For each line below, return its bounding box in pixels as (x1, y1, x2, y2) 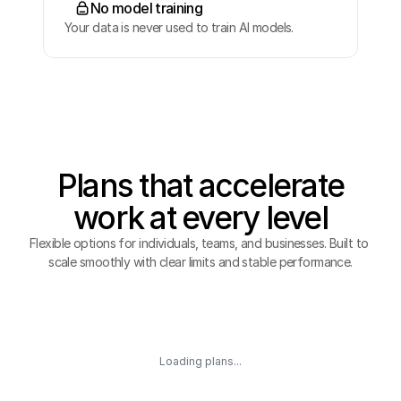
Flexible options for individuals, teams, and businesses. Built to (29, 235, 369, 251)
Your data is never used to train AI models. (64, 20, 294, 35)
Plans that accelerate (56, 166, 345, 204)
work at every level (73, 199, 328, 236)
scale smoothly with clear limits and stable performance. (48, 254, 353, 269)
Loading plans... (159, 354, 242, 368)
